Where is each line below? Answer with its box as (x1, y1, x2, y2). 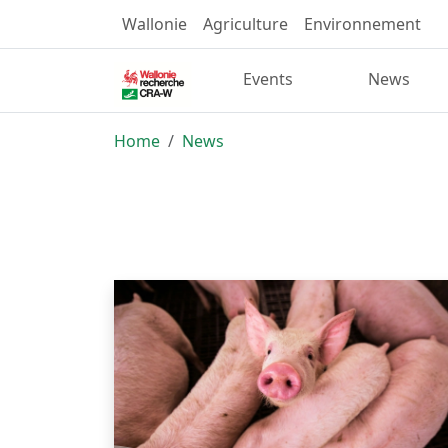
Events (243, 68, 294, 91)
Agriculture (203, 13, 288, 35)
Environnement (304, 13, 421, 35)
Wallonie (122, 13, 187, 35)
